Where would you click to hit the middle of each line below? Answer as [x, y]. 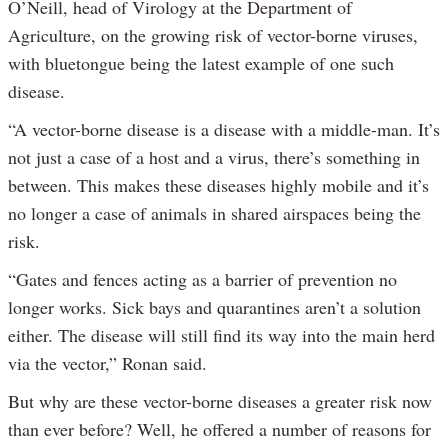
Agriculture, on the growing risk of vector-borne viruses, [213, 35]
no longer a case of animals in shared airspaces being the [214, 213]
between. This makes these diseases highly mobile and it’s [218, 185]
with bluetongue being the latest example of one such [201, 63]
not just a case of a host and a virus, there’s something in [214, 157]
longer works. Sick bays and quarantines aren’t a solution [214, 307]
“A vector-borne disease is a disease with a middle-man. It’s [224, 129]
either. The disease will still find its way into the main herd [221, 335]
